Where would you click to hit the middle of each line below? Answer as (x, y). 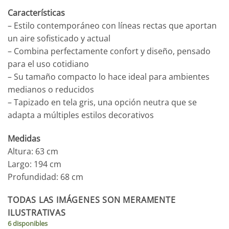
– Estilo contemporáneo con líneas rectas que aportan (112, 25)
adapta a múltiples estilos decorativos (81, 115)
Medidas (24, 138)
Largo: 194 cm (35, 164)
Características (36, 13)
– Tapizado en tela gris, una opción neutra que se (102, 102)
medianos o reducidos (51, 89)
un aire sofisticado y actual (59, 38)
